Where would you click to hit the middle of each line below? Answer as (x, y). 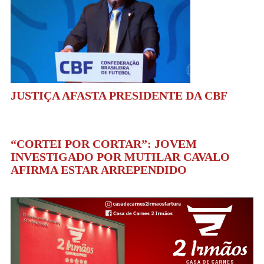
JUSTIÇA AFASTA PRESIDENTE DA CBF (119, 96)
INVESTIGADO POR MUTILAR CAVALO (121, 157)
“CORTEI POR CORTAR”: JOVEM (104, 144)
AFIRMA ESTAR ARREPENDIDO (99, 170)
